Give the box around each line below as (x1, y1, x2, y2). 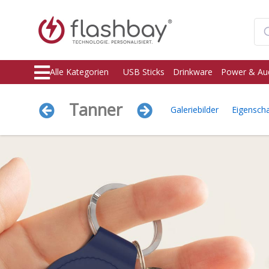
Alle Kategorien (50, 66, 109, 77)
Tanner (69, 98, 122, 121)
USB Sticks (123, 66, 165, 77)
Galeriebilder (171, 104, 219, 115)
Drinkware (173, 66, 213, 77)
